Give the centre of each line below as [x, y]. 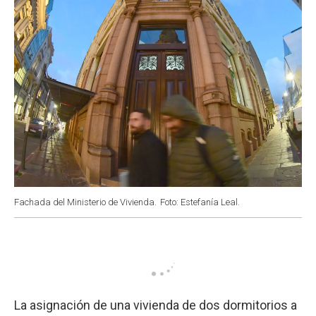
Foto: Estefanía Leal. [200, 202]
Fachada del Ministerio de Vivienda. [85, 202]
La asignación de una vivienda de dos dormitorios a [156, 305]
